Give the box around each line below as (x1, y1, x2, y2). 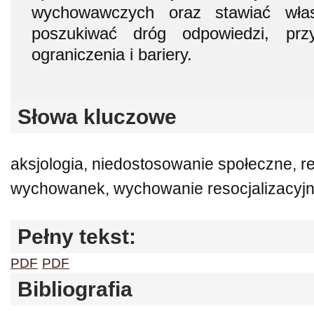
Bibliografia (18, 277, 132, 301)
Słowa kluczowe (18, 104, 177, 128)
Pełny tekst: (18, 224, 136, 248)
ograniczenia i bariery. (32, 44, 192, 64)
